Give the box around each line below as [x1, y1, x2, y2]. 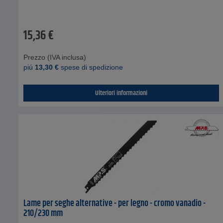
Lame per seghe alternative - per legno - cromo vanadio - [23, 197, 206, 211]
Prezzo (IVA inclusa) [23, 53, 86, 62]
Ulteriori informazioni [95, 88, 148, 99]
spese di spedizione [59, 63, 123, 72]
